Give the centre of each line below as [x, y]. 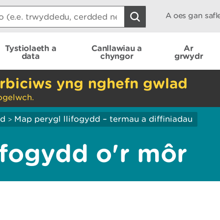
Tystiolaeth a [30, 48]
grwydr [189, 55]
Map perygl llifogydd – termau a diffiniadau [103, 119]
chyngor [117, 55]
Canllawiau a [117, 48]
